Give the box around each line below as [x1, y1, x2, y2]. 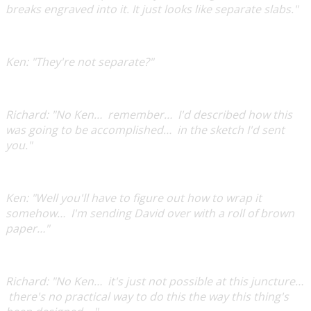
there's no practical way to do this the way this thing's [6, 288, 289, 304]
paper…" [6, 220, 49, 236]
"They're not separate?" [28, 53, 153, 69]
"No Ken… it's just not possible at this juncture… [49, 273, 303, 289]
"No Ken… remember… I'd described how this [49, 106, 292, 122]
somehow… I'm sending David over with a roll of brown [6, 205, 294, 221]
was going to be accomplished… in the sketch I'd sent [6, 121, 285, 137]
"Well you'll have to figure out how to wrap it [28, 190, 262, 205]
